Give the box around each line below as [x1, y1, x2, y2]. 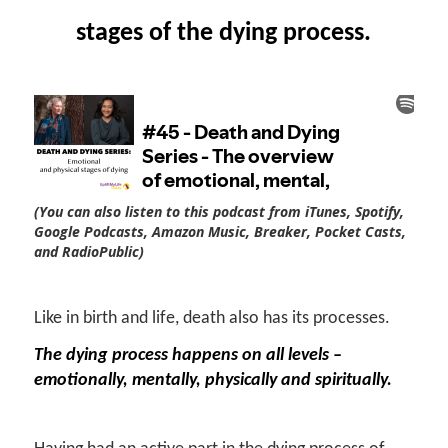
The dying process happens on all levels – [33, 346, 342, 366]
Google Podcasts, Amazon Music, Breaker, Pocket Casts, [33, 222, 406, 242]
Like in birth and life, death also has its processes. [33, 309, 390, 329]
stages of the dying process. [76, 19, 372, 47]
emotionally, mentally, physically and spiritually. [33, 371, 392, 391]
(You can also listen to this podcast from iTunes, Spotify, [33, 202, 404, 222]
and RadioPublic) [33, 242, 144, 262]
